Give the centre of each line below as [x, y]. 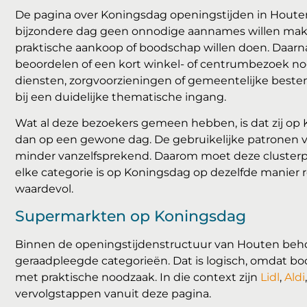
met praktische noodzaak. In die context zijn [138, 277]
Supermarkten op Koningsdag [131, 216]
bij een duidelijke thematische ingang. [121, 97]
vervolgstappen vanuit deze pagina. [113, 293]
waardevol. [44, 189]
